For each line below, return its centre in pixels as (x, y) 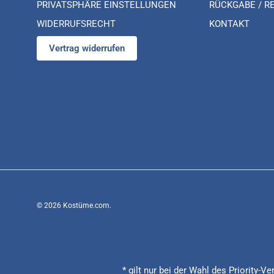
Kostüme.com (86, 206)
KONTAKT (229, 24)
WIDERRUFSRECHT (76, 24)
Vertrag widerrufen (87, 48)
